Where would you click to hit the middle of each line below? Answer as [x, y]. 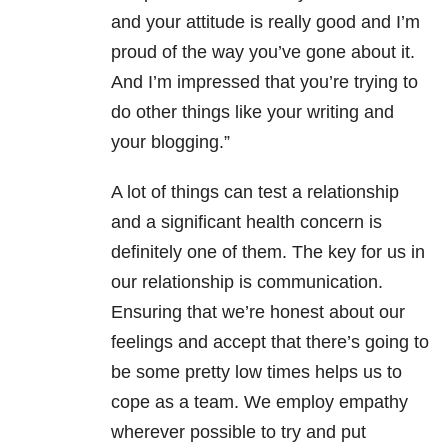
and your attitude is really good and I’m [265, 22]
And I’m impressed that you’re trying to [264, 82]
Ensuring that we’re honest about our [258, 312]
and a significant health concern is [246, 222]
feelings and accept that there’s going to [270, 342]
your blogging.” [170, 142]
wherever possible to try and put [238, 432]
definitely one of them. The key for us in [268, 252]
